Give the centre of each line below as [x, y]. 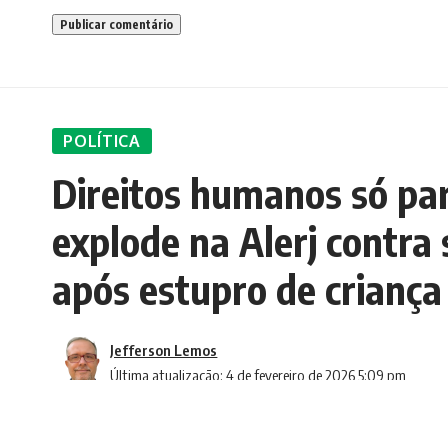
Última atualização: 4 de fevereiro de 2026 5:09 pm [258, 375]
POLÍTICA [102, 141]
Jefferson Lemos [164, 350]
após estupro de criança [247, 289]
